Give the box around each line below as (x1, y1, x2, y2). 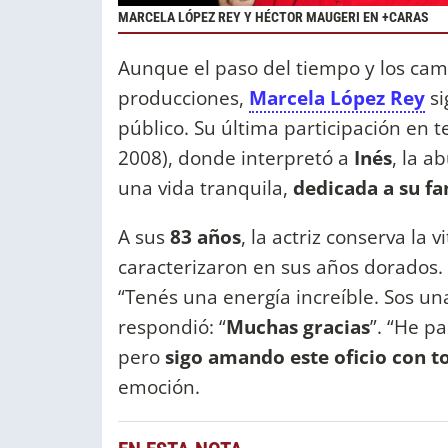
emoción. (118, 373, 205, 401)
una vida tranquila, (118, 173, 288, 201)
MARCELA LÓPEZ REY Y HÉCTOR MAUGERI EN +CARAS (118, 8, 432, 26)
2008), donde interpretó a (118, 143, 354, 171)
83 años (170, 223, 241, 251)
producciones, (118, 83, 249, 111)
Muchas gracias (226, 313, 370, 341)
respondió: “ (118, 313, 226, 341)
